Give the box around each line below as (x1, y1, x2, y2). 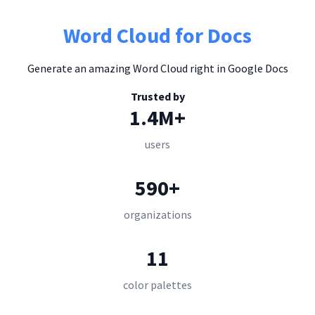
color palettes (123, 278, 192, 292)
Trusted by (130, 89, 185, 103)
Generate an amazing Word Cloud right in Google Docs (27, 61, 288, 75)
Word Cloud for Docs (63, 22, 252, 49)
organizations (123, 207, 192, 221)
